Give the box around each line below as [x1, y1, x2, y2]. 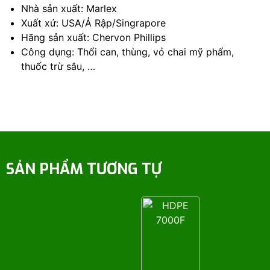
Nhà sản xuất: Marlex [21, 2, 117, 14]
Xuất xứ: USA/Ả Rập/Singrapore [21, 17, 166, 29]
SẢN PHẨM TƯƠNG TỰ [6, 159, 162, 179]
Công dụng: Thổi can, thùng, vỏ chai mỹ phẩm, [21, 46, 234, 58]
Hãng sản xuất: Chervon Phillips [21, 31, 166, 43]
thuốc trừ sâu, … [21, 60, 95, 72]
